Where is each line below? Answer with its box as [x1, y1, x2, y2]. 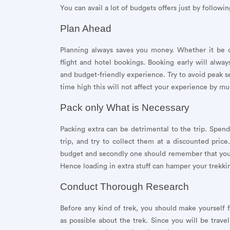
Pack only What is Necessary [60, 102, 189, 113]
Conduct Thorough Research [60, 181, 189, 192]
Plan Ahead [60, 23, 111, 34]
